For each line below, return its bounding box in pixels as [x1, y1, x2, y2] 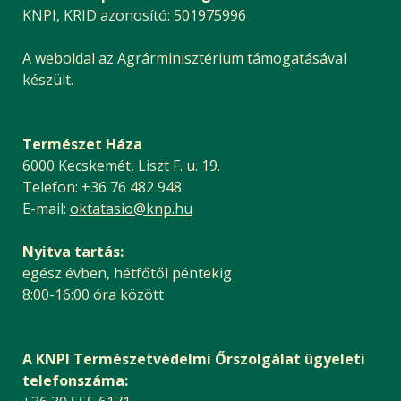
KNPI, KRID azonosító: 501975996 [21, 5, 246, 26]
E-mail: [21, 199, 70, 219]
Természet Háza [21, 134, 142, 155]
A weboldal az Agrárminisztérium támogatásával [21, 48, 346, 69]
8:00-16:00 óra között [21, 285, 164, 305]
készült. [21, 70, 73, 90]
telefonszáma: [21, 371, 128, 391]
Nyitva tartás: [21, 242, 124, 262]
